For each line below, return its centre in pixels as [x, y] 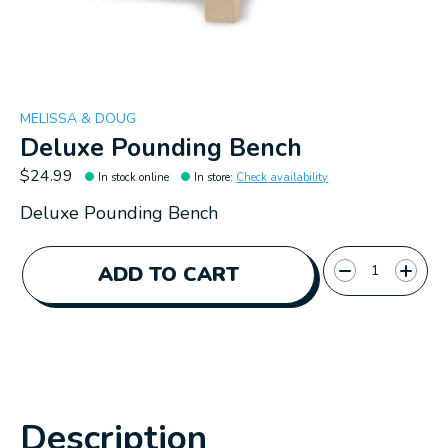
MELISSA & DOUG [78, 118]
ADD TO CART [168, 274]
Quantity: [353, 256]
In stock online [134, 178]
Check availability [282, 178]
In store [212, 178]
